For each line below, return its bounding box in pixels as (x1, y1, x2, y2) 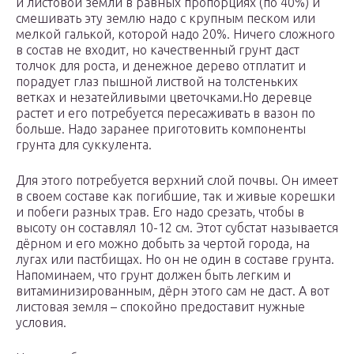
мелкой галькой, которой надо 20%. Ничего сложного (16, 27, 335, 42)
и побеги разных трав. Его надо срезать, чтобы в (16, 205, 304, 220)
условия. (16, 315, 66, 330)
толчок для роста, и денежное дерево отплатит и (16, 58, 306, 73)
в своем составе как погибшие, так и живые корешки (16, 189, 335, 204)
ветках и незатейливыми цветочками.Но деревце (16, 90, 312, 105)
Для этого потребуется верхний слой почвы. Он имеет (16, 173, 338, 188)
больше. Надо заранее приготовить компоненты (16, 122, 306, 137)
